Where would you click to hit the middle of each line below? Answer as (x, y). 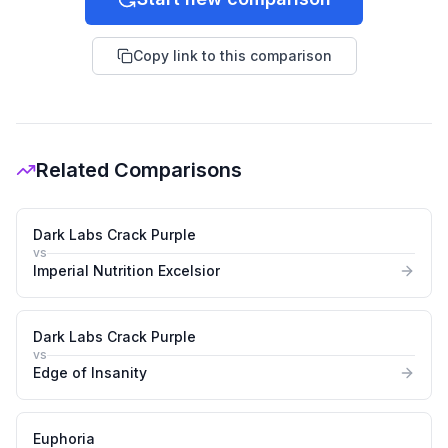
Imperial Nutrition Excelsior (126, 270)
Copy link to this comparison (232, 55)
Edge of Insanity (90, 372)
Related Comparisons (139, 170)
